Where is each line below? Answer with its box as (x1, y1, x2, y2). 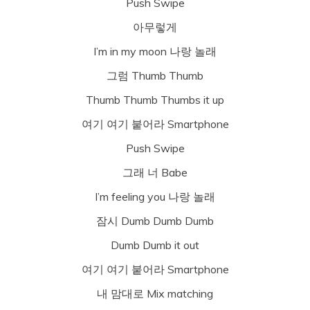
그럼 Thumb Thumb (107, 68, 203, 82)
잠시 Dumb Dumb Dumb (96, 213, 214, 228)
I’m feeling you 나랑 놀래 (95, 189, 215, 203)
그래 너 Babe (122, 165, 188, 179)
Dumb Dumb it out (111, 237, 199, 252)
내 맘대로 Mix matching (97, 286, 213, 300)
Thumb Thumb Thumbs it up (86, 92, 224, 107)
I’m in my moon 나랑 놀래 (93, 44, 217, 58)
